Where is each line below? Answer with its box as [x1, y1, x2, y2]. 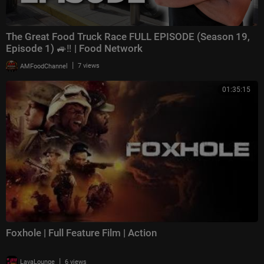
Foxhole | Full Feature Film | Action [6, 227, 157, 239]
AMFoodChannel [18, 62, 68, 70]
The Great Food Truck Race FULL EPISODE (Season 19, [6, 31, 250, 43]
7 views [78, 62, 100, 70]
